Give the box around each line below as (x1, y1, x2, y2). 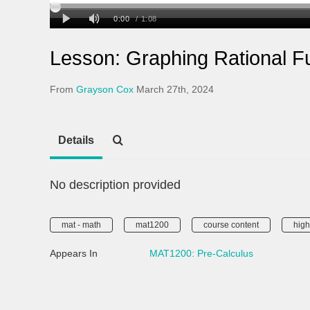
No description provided (50, 178, 181, 192)
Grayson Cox (76, 84, 134, 95)
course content (203, 220, 259, 230)
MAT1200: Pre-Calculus (149, 248, 253, 259)
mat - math (62, 220, 101, 230)
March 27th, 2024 (136, 84, 214, 95)
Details (58, 134, 94, 146)
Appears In (50, 248, 98, 259)
